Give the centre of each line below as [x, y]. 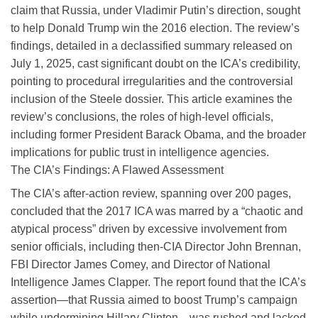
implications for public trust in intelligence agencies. [140, 152]
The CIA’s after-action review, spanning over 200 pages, [151, 193]
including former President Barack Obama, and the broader [158, 134]
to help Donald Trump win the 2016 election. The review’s [155, 28]
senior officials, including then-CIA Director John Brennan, [156, 246]
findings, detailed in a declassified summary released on [152, 45]
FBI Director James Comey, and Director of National [141, 264]
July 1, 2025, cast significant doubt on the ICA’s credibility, [155, 63]
